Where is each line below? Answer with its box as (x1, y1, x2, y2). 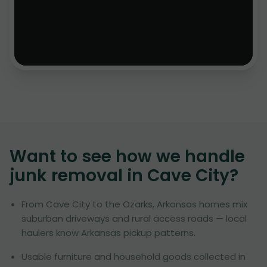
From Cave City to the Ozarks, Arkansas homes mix (21, 198, 247, 210)
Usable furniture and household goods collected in (21, 250, 246, 263)
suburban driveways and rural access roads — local (21, 212, 247, 225)
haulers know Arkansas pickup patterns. (21, 226, 195, 239)
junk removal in (10, 164, 147, 187)
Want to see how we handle (10, 145, 245, 168)
